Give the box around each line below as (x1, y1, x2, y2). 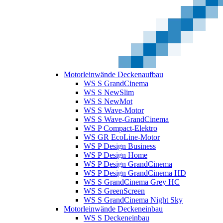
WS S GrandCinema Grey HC (84, 178, 180, 187)
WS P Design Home (84, 151, 147, 160)
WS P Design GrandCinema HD (84, 169, 186, 178)
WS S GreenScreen (84, 187, 145, 196)
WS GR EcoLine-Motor (84, 133, 160, 142)
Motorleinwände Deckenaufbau (64, 70, 163, 79)
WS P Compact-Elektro (84, 124, 157, 133)
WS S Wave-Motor (84, 106, 144, 115)
